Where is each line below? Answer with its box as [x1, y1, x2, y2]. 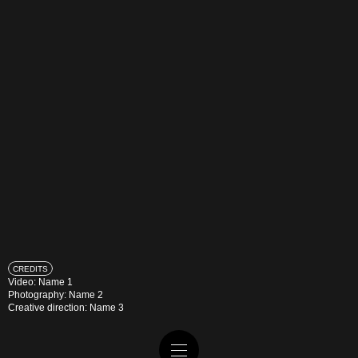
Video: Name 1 [8, 276, 73, 288]
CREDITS [13, 265, 48, 273]
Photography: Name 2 [8, 289, 103, 300]
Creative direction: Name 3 [8, 302, 124, 313]
